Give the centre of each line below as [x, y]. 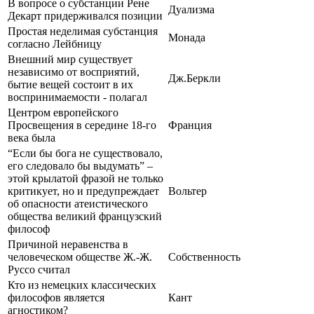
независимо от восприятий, [74, 71]
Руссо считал [39, 269]
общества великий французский [85, 216]
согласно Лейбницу [55, 43]
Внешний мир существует [70, 59]
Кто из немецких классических [82, 285]
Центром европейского [63, 112]
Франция [190, 125]
